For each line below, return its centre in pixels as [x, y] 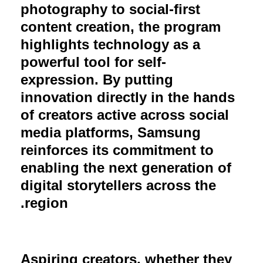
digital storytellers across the [118, 185]
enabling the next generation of [126, 167]
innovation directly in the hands [128, 97]
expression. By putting [97, 79]
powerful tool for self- [93, 62]
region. [46, 203]
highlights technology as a [110, 44]
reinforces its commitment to [117, 150]
